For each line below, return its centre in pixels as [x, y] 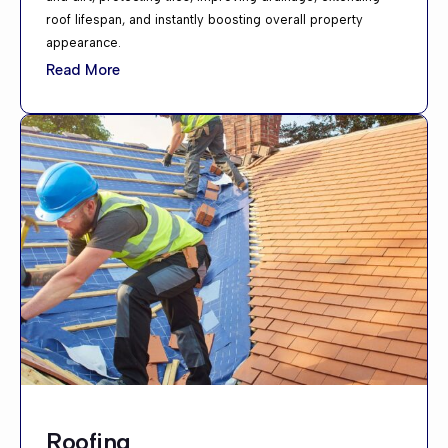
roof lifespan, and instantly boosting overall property [204, 20]
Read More [83, 69]
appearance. [83, 43]
